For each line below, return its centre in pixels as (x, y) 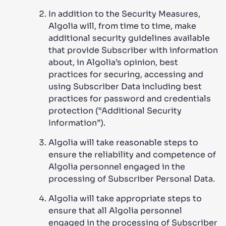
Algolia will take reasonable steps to (123, 143)
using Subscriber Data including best (125, 87)
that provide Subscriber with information (133, 50)
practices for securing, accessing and (126, 74)
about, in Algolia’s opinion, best (113, 62)
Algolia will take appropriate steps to (125, 199)
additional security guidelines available (129, 38)
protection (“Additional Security (115, 111)
